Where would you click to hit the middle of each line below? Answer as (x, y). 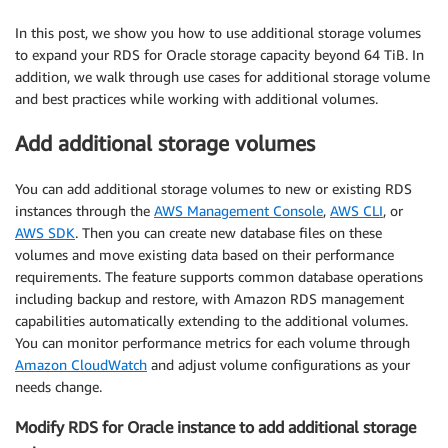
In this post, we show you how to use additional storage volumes (218, 32)
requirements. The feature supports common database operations (219, 276)
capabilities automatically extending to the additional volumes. (211, 320)
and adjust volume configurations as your (278, 364)
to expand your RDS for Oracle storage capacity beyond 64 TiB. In (219, 54)
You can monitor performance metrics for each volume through (212, 342)
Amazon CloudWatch (81, 364)
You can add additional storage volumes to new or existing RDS (213, 188)
